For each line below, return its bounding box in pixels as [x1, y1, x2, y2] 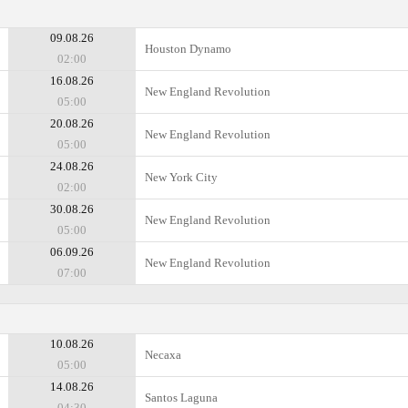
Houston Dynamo [145, 42, 231, 56]
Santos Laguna [145, 391, 218, 404]
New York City [145, 170, 218, 184]
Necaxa [145, 348, 181, 362]
